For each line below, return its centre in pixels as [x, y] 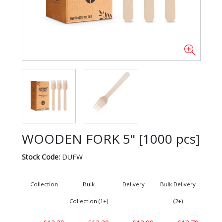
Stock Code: [41, 157]
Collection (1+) [88, 201]
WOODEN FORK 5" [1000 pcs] [111, 139]
